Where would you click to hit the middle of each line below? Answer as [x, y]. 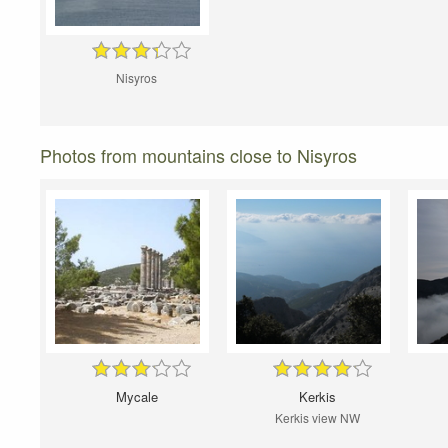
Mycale [136, 397]
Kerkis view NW [317, 418]
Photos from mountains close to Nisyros [198, 155]
